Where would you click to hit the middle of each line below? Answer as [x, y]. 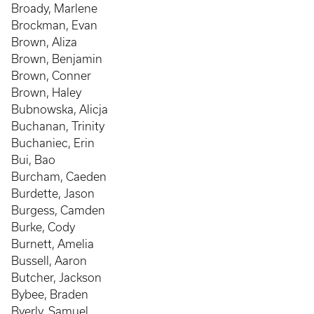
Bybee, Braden [50, 294]
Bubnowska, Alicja [60, 109]
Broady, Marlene [54, 8]
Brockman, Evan [54, 25]
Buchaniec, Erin [53, 143]
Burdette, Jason [53, 193]
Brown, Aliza [44, 42]
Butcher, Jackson [56, 278]
